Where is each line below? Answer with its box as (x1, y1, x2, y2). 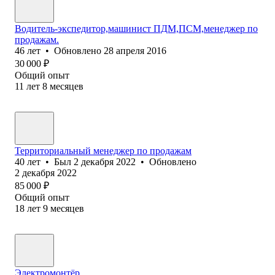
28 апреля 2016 (104, 45, 166, 56)
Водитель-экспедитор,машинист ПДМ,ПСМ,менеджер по (15, 23, 258, 34)
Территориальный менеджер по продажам (15, 145, 192, 156)
